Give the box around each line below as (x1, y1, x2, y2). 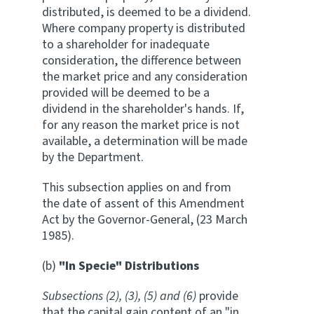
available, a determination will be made (42, 132, 247, 150)
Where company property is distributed (42, 20, 245, 37)
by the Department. (42, 149, 144, 166)
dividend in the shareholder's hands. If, (42, 100, 244, 118)
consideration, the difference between (42, 52, 241, 69)
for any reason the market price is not (42, 116, 240, 134)
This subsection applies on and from (42, 179, 231, 196)
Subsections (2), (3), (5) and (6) (42, 287, 196, 305)
